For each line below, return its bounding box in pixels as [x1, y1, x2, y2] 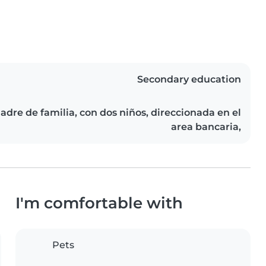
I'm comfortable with [15, 194, 183, 213]
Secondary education [137, 74, 241, 85]
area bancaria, [171, 121, 241, 133]
